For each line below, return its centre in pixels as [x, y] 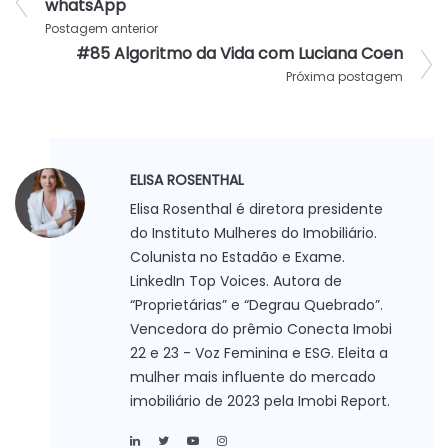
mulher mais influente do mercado [253, 377]
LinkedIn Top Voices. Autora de [236, 281]
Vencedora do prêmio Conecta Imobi [261, 329]
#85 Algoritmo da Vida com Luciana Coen [239, 54]
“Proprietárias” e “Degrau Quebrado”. [256, 305]
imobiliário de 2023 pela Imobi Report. [260, 401]
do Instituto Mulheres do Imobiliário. [253, 233]
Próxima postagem [344, 77]
